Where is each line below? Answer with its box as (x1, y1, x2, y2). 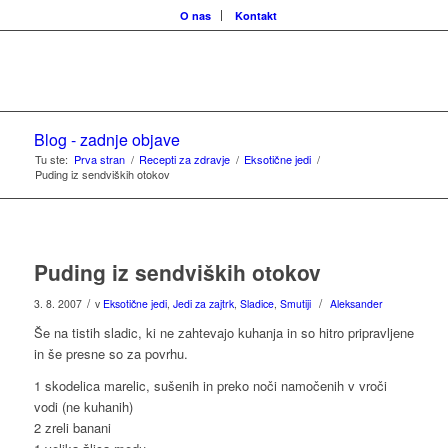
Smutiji (279, 296, 311, 311)
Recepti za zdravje (138, 151, 230, 167)
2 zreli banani (33, 418, 111, 438)
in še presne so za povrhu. (33, 344, 188, 363)
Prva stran (73, 151, 125, 167)
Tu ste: (34, 151, 68, 167)
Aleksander (329, 296, 383, 311)
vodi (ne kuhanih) (33, 397, 133, 417)
